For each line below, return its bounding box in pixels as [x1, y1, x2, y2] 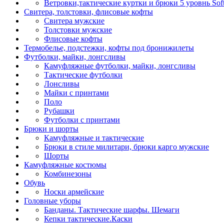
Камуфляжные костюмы [24, 160, 106, 169]
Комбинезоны [44, 169, 91, 178]
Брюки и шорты [24, 124, 78, 133]
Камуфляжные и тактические [44, 133, 144, 142]
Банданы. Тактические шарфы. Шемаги [44, 205, 179, 214]
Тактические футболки [44, 70, 122, 79]
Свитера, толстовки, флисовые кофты [24, 7, 153, 16]
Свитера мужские [44, 16, 104, 25]
